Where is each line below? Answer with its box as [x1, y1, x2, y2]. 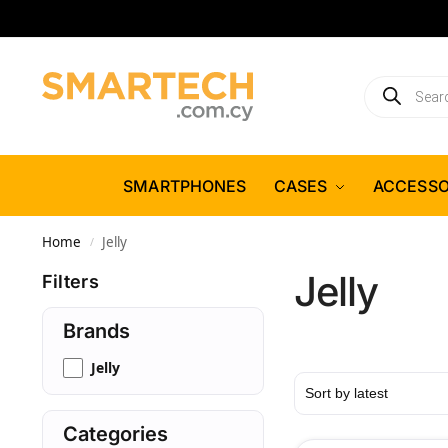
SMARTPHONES [123, 176, 247, 196]
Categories [62, 421, 168, 446]
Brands [62, 318, 130, 343]
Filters [41, 271, 99, 292]
